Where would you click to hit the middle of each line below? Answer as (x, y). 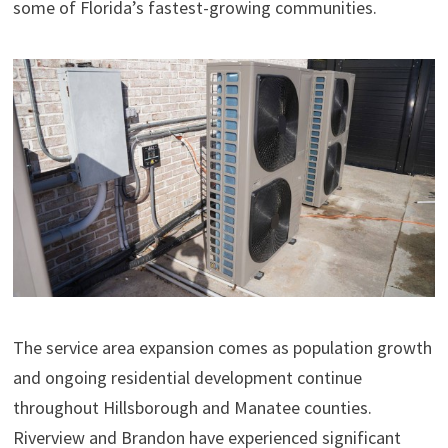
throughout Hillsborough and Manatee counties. (192, 408)
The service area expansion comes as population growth (222, 348)
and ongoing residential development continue (187, 378)
